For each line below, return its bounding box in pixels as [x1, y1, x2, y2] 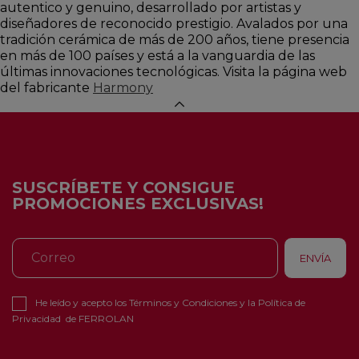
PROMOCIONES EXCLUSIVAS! [12, 193, 264, 213]
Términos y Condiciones [129, 296, 237, 309]
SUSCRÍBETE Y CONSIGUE [12, 177, 235, 197]
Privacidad [12, 312, 61, 325]
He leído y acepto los [35, 296, 129, 309]
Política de [258, 296, 305, 309]
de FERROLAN [61, 312, 134, 325]
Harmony [93, 79, 153, 95]
